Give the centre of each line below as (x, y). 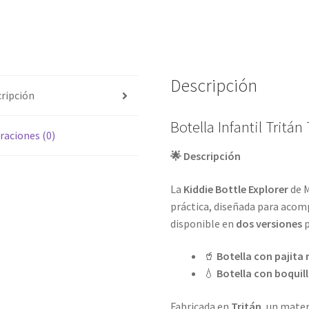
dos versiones (269, 223)
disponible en (203, 223)
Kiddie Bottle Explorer (236, 189)
